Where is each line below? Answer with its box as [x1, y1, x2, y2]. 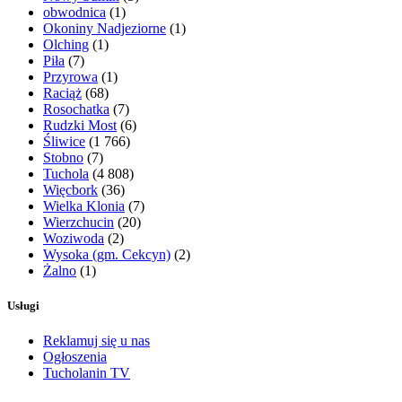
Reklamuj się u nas [43, 333, 150, 349]
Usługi [7, 298, 39, 312]
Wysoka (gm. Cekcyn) [43, 246, 170, 262]
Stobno [43, 149, 83, 165]
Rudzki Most [43, 117, 117, 133]
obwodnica [43, 4, 106, 20]
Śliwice [43, 133, 85, 149]
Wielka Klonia [43, 197, 125, 214]
